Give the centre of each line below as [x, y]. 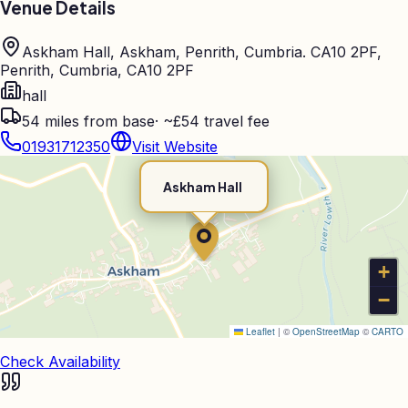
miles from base [97, 122]
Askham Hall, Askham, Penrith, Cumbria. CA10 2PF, [202, 52]
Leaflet [259, 332]
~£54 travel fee [216, 122]
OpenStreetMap [326, 332]
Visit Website [175, 147]
